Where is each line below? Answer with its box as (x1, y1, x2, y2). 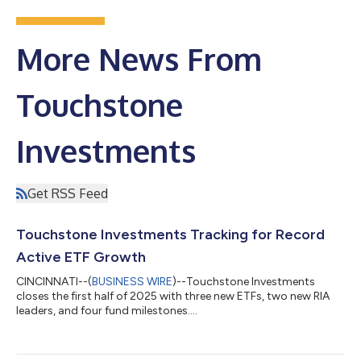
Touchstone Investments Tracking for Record (16, 225, 325, 243)
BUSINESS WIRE (92, 274, 172, 288)
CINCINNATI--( (16, 274, 92, 288)
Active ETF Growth (16, 247, 146, 266)
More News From (16, 39, 262, 78)
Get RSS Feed (27, 185, 108, 201)
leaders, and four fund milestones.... (16, 303, 197, 317)
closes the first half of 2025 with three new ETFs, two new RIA (16, 288, 330, 303)
